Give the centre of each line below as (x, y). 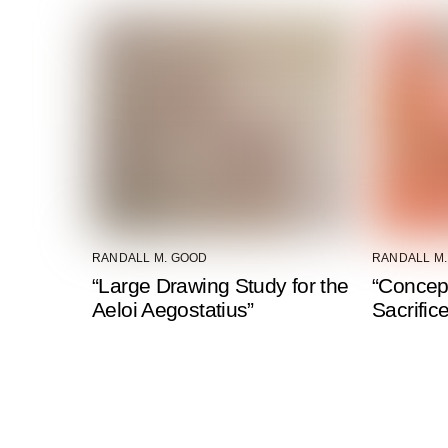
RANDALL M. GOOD (150, 257)
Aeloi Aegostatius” (173, 309)
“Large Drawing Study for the (220, 285)
